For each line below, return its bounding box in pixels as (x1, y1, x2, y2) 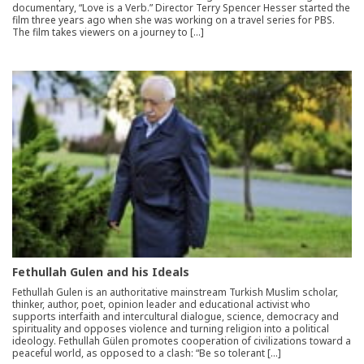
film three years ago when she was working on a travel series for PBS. (12, 13, 335, 28)
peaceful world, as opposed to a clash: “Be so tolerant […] (12, 346, 281, 361)
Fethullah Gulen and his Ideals (12, 264, 189, 280)
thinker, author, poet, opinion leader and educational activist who (12, 297, 310, 312)
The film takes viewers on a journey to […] (12, 25, 204, 40)
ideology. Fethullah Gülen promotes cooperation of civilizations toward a (12, 334, 351, 349)
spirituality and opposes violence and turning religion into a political (12, 322, 329, 336)
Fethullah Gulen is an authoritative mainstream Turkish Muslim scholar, (12, 285, 338, 300)
